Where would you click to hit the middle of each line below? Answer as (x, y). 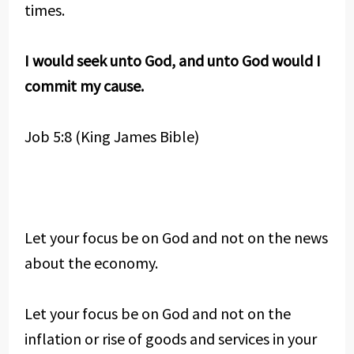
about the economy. (91, 263)
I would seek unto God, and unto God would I (172, 60)
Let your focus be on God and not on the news (176, 237)
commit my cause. (84, 86)
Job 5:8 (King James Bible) (111, 136)
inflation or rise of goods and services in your (170, 339)
